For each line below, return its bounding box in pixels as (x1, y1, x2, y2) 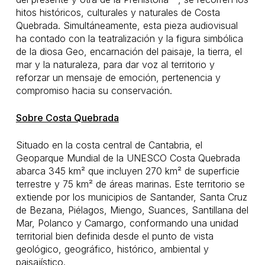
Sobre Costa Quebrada (15, 112, 119, 124)
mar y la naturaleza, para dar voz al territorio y (15, 59, 215, 70)
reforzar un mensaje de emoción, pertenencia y (15, 72, 221, 83)
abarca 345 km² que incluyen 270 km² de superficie (15, 165, 240, 177)
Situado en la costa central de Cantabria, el (15, 139, 202, 151)
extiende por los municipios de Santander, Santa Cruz (15, 191, 247, 203)
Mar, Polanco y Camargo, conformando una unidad (15, 217, 238, 229)
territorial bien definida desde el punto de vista (15, 230, 214, 242)
